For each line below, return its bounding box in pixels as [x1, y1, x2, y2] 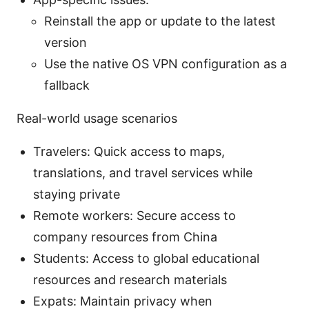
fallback [44, 77, 90, 92]
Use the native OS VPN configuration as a [44, 56, 287, 71]
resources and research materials [33, 272, 227, 287]
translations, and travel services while [33, 165, 252, 180]
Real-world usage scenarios [17, 110, 177, 126]
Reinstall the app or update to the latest [44, 13, 276, 28]
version [44, 34, 87, 50]
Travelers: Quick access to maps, [33, 143, 225, 159]
